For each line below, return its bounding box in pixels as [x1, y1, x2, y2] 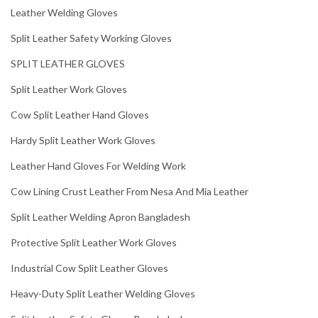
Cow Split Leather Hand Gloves [11, 109, 149, 121]
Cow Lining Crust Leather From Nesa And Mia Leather [11, 185, 248, 197]
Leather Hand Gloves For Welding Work [11, 160, 186, 172]
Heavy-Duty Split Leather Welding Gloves [11, 287, 195, 300]
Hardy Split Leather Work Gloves [11, 134, 155, 146]
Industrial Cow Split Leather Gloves [11, 262, 168, 274]
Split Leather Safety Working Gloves [11, 32, 172, 44]
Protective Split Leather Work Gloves [11, 236, 177, 248]
